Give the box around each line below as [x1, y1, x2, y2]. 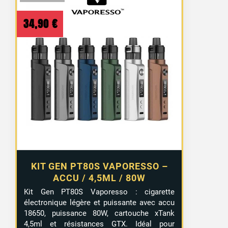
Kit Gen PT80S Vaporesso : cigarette [24, 187, 175, 197]
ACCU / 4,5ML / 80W [53, 173, 146, 184]
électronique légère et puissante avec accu [24, 198, 175, 208]
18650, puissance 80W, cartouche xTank [24, 209, 175, 218]
